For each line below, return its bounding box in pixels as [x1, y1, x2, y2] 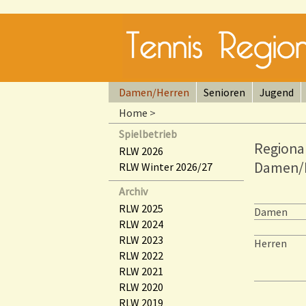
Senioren [204, 85, 245, 99]
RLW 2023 [119, 233, 163, 247]
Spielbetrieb [119, 127, 177, 141]
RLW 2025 [119, 201, 163, 215]
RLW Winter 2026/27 [119, 160, 212, 173]
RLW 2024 [119, 217, 163, 231]
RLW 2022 [119, 249, 163, 262]
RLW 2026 [119, 144, 163, 158]
